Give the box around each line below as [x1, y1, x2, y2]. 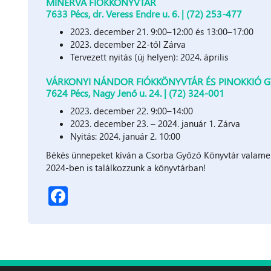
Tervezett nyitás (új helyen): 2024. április [70, 50, 229, 63]
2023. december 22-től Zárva [70, 38, 186, 50]
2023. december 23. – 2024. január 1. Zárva [70, 117, 241, 129]
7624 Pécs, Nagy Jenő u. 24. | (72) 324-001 [46, 86, 225, 99]
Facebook [68, 178, 151, 206]
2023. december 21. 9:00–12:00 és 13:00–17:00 [70, 25, 254, 38]
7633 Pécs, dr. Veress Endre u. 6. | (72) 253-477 [46, 7, 243, 20]
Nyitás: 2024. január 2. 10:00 [70, 129, 181, 142]
